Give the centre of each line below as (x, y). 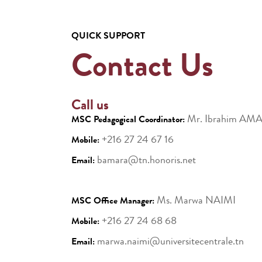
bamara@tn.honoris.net (145, 160)
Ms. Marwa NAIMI (195, 200)
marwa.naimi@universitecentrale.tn (169, 241)
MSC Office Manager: (113, 200)
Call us (90, 105)
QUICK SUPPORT (108, 35)
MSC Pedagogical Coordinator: (128, 119)
